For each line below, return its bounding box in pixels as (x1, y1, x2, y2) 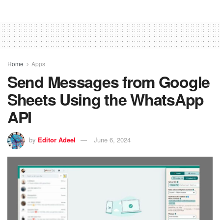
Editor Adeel (38, 135, 76, 144)
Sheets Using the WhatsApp (7, 87, 204, 110)
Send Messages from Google (7, 70, 210, 93)
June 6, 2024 (94, 135, 131, 144)
